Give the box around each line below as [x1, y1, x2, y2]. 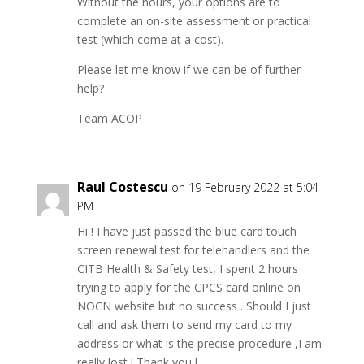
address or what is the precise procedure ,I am [76, 336, 322, 351]
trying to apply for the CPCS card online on [76, 279, 301, 295]
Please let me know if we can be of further [76, 62, 301, 77]
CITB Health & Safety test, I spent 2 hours [76, 261, 298, 276]
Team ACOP [76, 110, 142, 126]
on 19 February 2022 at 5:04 [171, 180, 318, 195]
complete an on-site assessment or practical [76, 13, 311, 28]
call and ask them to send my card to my [76, 317, 292, 332]
